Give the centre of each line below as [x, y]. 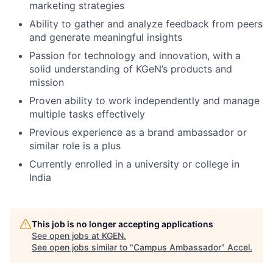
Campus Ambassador [177, 247]
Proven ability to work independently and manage [144, 101]
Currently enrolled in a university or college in [134, 164]
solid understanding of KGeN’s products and [131, 69]
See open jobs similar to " [83, 247]
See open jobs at [67, 236]
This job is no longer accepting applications [122, 224]
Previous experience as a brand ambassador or [138, 132]
